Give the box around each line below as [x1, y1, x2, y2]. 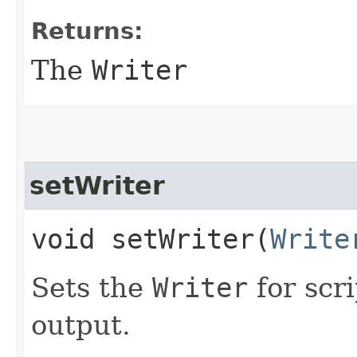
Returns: [31, 17, 143, 45]
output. [31, 308, 131, 341]
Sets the [31, 271, 152, 304]
